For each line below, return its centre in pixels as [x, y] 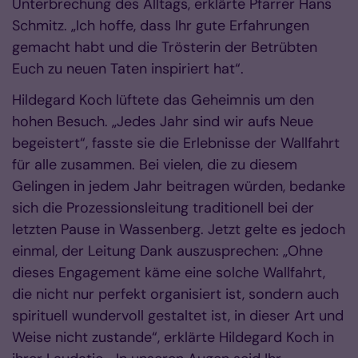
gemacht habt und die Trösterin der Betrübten [165, 47]
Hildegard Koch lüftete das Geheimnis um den [163, 100]
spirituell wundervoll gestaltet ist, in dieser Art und [178, 316]
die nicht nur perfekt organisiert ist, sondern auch [175, 294]
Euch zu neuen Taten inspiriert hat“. [128, 69]
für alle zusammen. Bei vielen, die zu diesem [155, 165]
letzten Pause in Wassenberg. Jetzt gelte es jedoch [179, 229]
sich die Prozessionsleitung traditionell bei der [163, 208]
